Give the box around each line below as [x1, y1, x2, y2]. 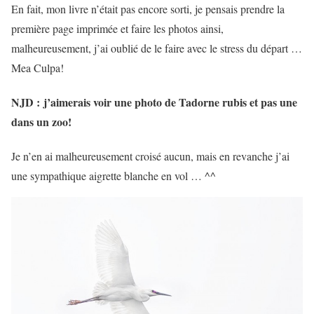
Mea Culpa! [11, 60, 64, 75]
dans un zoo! [11, 113, 71, 130]
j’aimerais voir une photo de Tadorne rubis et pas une [40, 93, 297, 110]
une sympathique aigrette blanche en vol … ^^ [11, 168, 216, 184]
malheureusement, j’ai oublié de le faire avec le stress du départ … [11, 40, 302, 55]
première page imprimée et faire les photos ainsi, [11, 20, 224, 36]
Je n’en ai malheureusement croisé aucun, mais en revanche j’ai [11, 149, 289, 164]
